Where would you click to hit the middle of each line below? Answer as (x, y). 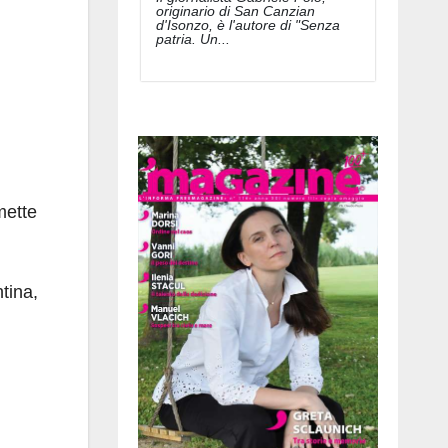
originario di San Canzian (235, 10)
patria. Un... (193, 38)
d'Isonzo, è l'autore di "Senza (248, 24)
